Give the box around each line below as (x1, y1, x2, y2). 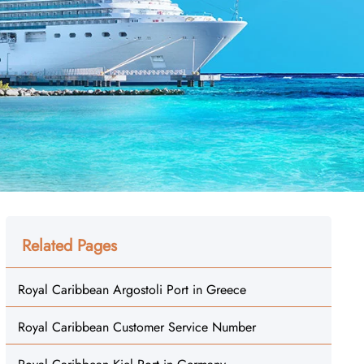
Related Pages (21, 234, 117, 258)
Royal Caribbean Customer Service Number (17, 318, 256, 336)
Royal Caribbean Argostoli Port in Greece (17, 280, 246, 299)
